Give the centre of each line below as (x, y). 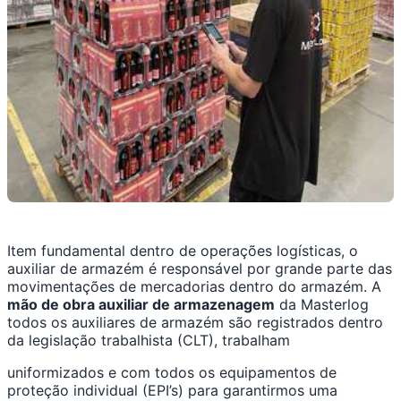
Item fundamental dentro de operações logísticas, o (183, 251)
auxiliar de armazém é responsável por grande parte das (200, 269)
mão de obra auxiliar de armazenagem (141, 305)
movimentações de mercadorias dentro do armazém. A (194, 287)
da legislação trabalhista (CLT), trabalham (149, 341)
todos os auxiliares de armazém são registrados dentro (195, 323)
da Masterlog (322, 305)
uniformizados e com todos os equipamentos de (172, 373)
